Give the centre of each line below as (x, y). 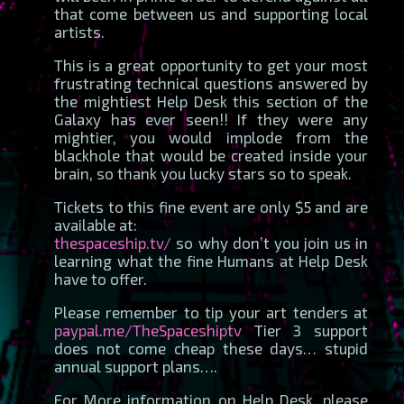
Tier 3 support (305, 330)
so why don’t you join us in (270, 242)
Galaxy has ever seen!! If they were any (211, 119)
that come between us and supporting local (211, 13)
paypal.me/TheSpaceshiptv (148, 330)
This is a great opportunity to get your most (211, 64)
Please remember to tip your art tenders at (211, 312)
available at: (96, 224)
